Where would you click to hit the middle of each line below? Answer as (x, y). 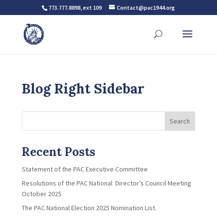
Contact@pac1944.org (146, 8)
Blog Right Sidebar (83, 89)
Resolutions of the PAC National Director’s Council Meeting (106, 183)
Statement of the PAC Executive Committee (85, 169)
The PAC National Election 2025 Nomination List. (89, 208)
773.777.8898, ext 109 (75, 8)
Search (180, 121)
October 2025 (41, 194)
